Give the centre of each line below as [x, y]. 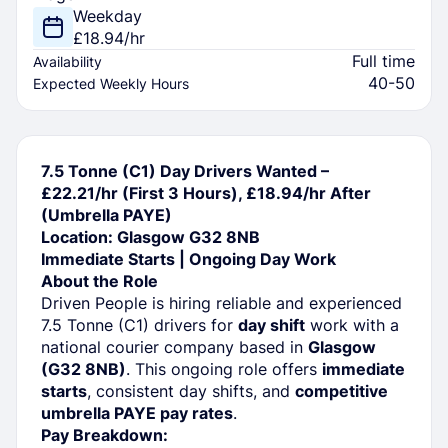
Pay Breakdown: [104, 435]
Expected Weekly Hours [111, 83]
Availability [67, 61]
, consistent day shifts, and [191, 391]
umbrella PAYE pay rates [137, 413]
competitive [341, 391]
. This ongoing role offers [224, 369]
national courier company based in [174, 347]
